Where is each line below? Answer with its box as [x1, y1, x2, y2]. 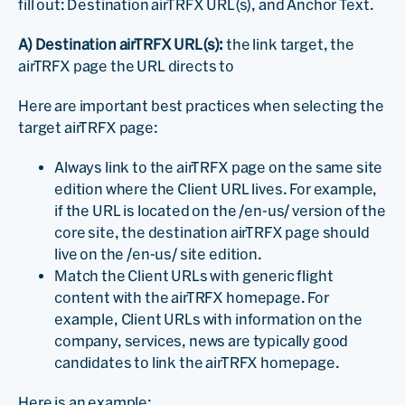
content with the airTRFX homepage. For [54, 288, 329, 306]
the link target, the [223, 35, 354, 52]
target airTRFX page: [18, 118, 158, 136]
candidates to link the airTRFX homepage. [54, 353, 340, 371]
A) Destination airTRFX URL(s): [18, 35, 224, 52]
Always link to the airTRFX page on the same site [54, 158, 383, 175]
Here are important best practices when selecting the [18, 97, 384, 114]
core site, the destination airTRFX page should [54, 223, 370, 240]
